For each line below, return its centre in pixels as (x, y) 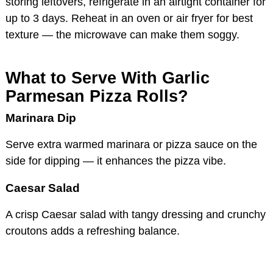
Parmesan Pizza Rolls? (97, 96)
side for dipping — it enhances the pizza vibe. (116, 161)
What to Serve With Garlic (108, 78)
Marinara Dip (41, 118)
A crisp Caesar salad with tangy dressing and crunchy (136, 214)
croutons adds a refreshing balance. (93, 231)
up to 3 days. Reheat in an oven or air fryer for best (129, 18)
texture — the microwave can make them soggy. (122, 34)
